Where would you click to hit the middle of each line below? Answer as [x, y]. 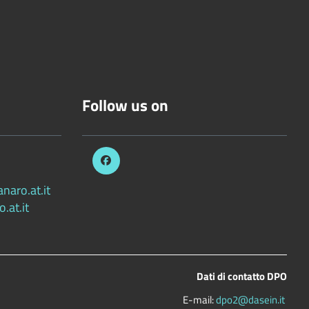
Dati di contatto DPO [242, 277]
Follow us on [125, 106]
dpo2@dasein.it [250, 299]
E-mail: [199, 299]
